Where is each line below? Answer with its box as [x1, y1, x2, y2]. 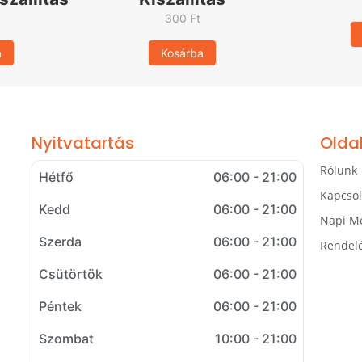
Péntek [39, 297, 82, 314]
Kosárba [161, 46, 204, 61]
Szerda [39, 233, 82, 250]
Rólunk [319, 162, 357, 178]
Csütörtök [39, 265, 103, 282]
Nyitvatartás [32, 131, 135, 154]
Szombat [39, 330, 95, 347]
